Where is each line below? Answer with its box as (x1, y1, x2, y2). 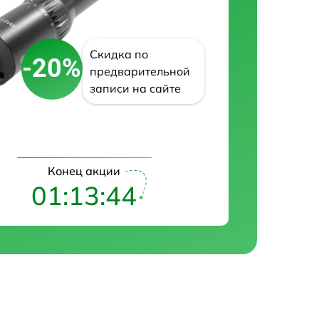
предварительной (89, 63, 190, 78)
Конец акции (48, 164, 121, 179)
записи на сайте (89, 80, 181, 95)
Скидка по (89, 46, 148, 61)
